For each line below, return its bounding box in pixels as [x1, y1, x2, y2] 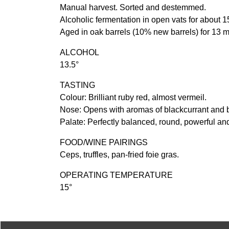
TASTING [60, 80, 95, 89]
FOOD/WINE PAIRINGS [60, 138, 148, 147]
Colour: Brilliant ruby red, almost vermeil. [60, 93, 207, 102]
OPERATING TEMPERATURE [60, 170, 173, 179]
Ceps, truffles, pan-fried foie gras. [60, 150, 179, 159]
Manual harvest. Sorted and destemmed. [60, 3, 206, 12]
